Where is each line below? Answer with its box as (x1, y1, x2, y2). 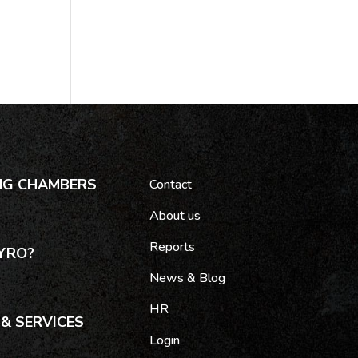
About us (149, 207, 201, 225)
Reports (149, 238, 196, 257)
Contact (149, 176, 193, 194)
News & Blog (149, 269, 226, 288)
